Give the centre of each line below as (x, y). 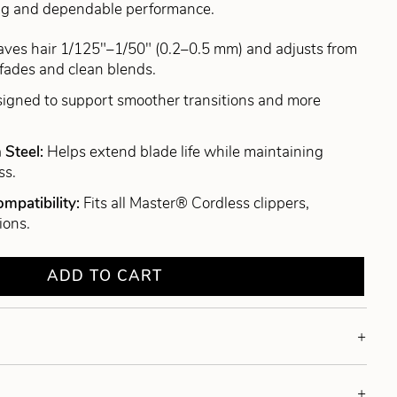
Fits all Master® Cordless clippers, (197, 204)
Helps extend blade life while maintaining (186, 152)
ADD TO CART (105, 276)
